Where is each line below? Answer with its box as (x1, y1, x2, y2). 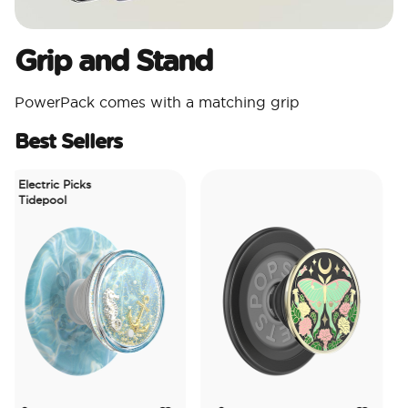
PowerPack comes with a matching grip (15, 94, 300, 111)
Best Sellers (15, 127, 122, 156)
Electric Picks (5, 178, 78, 191)
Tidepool (5, 194, 54, 207)
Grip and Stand (15, 39, 212, 81)
